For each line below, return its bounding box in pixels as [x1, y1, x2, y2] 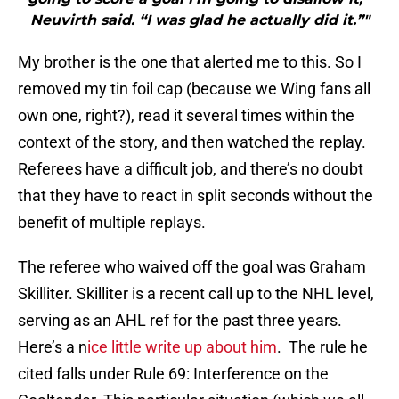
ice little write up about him [87, 338, 277, 357]
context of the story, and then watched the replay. [18, 133, 366, 152]
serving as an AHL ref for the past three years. [18, 311, 342, 330]
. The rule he [277, 338, 368, 357]
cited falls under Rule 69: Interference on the [18, 364, 329, 384]
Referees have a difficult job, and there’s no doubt [18, 159, 363, 179]
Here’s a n [18, 338, 87, 357]
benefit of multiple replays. [18, 213, 206, 232]
